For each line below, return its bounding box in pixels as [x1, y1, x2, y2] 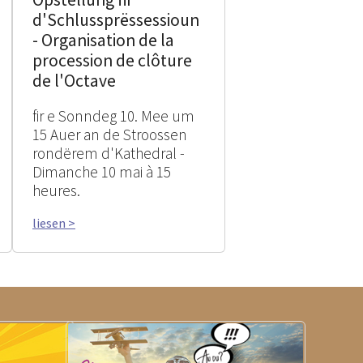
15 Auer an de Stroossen [32, 125, 187, 144]
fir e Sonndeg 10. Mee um [32, 106, 194, 126]
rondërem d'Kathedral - [32, 143, 185, 163]
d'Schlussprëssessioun [32, 9, 199, 31]
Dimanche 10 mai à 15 [32, 162, 171, 181]
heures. [32, 181, 80, 200]
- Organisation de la [32, 29, 174, 51]
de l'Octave [32, 70, 116, 92]
